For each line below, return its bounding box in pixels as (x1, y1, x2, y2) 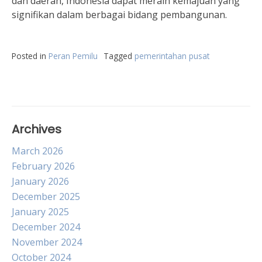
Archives (12, 121, 61, 137)
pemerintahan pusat (135, 50, 209, 61)
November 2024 (12, 236, 82, 249)
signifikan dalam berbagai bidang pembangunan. (12, 8, 227, 21)
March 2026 (12, 144, 63, 157)
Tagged (104, 50, 135, 61)
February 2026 (12, 160, 75, 173)
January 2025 (12, 205, 69, 218)
